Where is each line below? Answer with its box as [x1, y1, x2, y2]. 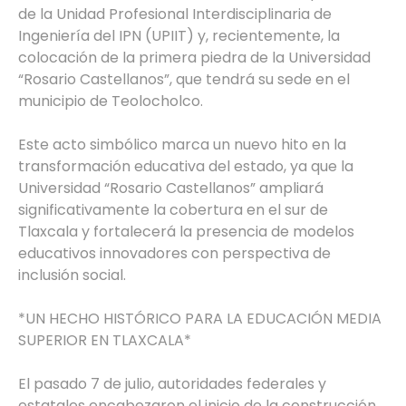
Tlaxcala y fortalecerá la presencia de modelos [18, 221, 354, 243]
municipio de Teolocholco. [18, 91, 203, 112]
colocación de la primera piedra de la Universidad [18, 47, 371, 69]
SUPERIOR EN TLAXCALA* [18, 330, 191, 352]
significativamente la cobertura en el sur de [18, 199, 328, 221]
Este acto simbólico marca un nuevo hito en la [18, 134, 346, 156]
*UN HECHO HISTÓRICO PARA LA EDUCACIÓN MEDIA [18, 308, 382, 330]
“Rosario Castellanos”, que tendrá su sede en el [18, 69, 350, 91]
